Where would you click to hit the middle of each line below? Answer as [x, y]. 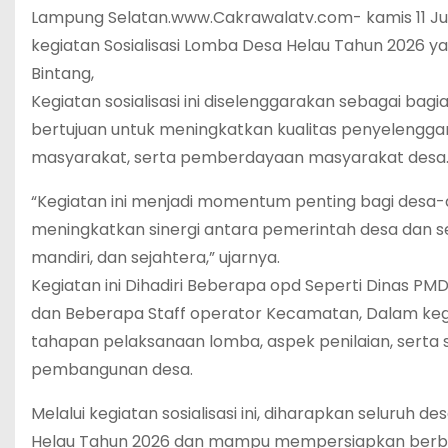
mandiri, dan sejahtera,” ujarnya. [155, 257]
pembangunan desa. [112, 369]
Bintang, [62, 73]
